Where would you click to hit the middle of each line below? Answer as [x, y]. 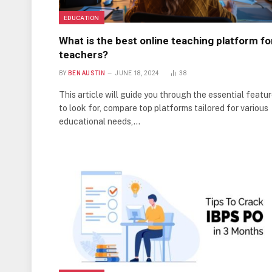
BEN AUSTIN [86, 73]
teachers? [83, 55]
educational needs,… [100, 122]
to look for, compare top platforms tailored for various [164, 108]
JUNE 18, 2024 [137, 73]
